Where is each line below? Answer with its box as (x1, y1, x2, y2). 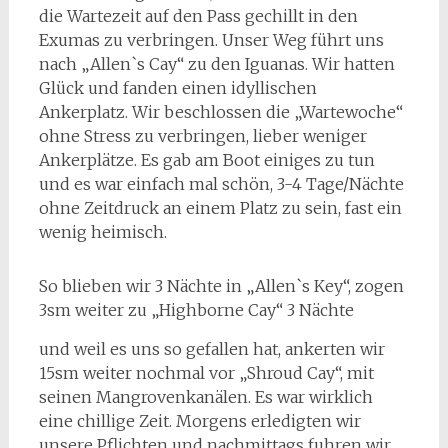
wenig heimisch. (38, 221, 167, 242)
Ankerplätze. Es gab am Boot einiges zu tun (38, 149, 375, 170)
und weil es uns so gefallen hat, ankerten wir (38, 338, 385, 359)
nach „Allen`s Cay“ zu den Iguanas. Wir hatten (38, 53, 395, 74)
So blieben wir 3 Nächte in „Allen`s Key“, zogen (38, 275, 404, 296)
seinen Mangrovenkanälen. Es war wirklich (38, 386, 373, 407)
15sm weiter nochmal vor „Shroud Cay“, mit (38, 362, 374, 383)
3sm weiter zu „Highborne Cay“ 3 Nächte (38, 299, 354, 320)
